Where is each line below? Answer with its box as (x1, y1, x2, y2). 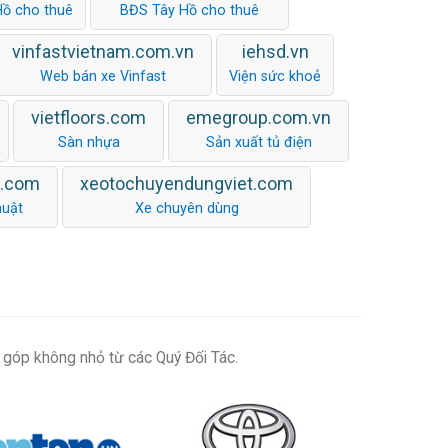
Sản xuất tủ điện (205, 133, 312, 151)
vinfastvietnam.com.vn (12, 40, 194, 62)
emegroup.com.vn (186, 106, 331, 128)
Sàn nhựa (57, 133, 120, 151)
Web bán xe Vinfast (40, 67, 166, 85)
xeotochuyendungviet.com (80, 172, 293, 194)
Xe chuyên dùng (134, 199, 239, 217)
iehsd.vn (241, 40, 309, 62)
